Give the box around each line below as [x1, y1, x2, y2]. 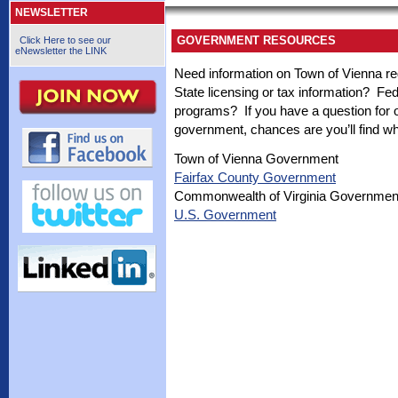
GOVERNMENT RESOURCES [177, 34, 336, 47]
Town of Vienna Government [174, 151, 338, 166]
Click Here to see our [20, 35, 111, 45]
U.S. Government [174, 207, 276, 222]
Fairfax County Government [174, 170, 336, 185]
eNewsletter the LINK [15, 45, 107, 56]
